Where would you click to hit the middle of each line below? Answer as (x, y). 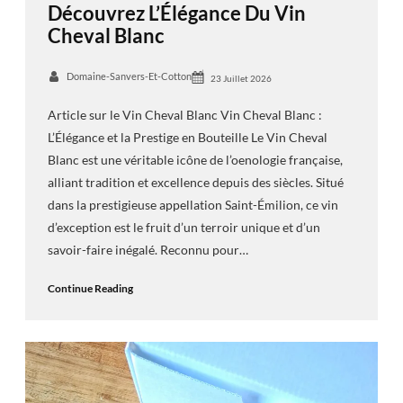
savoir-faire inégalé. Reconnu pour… (148, 250)
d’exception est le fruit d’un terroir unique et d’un (184, 228)
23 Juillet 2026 (241, 78)
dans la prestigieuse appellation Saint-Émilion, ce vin (193, 205)
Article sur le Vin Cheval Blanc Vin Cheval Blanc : (184, 115)
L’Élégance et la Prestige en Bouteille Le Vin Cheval (187, 138)
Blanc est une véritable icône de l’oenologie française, (195, 160)
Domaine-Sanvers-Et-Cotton (129, 76)
